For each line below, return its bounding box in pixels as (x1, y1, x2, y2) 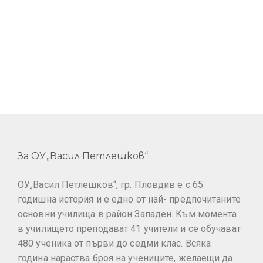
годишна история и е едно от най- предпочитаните (18, 193, 241, 205)
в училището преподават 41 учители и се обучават (18, 222, 241, 234)
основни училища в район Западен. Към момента (18, 208, 237, 220)
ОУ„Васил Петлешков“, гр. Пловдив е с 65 (18, 178, 203, 190)
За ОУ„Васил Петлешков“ (18, 150, 149, 161)
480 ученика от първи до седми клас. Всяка (18, 237, 211, 249)
